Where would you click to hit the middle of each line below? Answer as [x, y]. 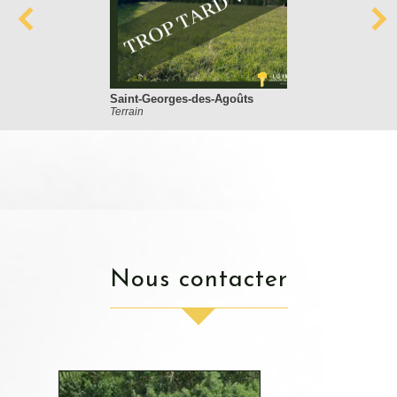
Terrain [127, 112]
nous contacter [209, 281]
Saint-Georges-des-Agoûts [186, 99]
